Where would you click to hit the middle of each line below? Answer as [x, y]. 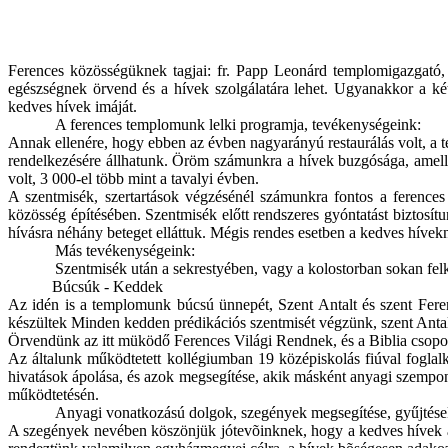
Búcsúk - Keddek [85, 286]
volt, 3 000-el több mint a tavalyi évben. [133, 178]
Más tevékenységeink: [125, 250]
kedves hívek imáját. [72, 106]
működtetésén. [53, 394]
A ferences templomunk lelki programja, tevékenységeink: [238, 124]
